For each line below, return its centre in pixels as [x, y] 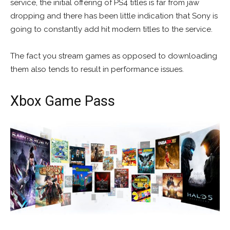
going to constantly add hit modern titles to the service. [111, 29]
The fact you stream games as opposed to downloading [114, 56]
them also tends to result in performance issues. [97, 69]
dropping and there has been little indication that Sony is [114, 16]
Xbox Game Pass [63, 101]
